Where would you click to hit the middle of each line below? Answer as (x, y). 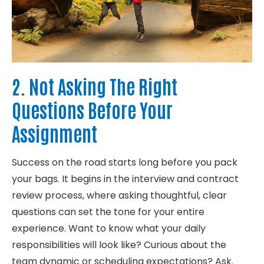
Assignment (55, 133)
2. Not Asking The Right (95, 86)
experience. (39, 229)
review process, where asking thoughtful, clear (119, 196)
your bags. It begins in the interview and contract (125, 179)
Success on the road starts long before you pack (125, 163)
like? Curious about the (172, 245)
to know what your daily (150, 229)
